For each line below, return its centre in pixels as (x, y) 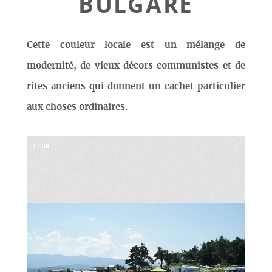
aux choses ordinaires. (77, 107)
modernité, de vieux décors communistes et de (136, 66)
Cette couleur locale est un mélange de (136, 46)
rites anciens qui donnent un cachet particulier (136, 87)
